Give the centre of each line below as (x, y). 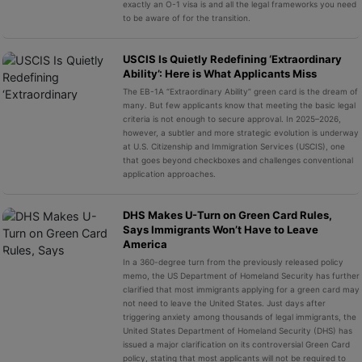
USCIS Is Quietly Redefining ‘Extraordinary (232, 59)
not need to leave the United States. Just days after (224, 303)
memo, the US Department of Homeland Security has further (241, 275)
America (145, 244)
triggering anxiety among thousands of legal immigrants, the (239, 316)
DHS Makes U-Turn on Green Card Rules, (227, 215)
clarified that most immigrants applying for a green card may (241, 289)
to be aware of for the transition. (186, 17)
